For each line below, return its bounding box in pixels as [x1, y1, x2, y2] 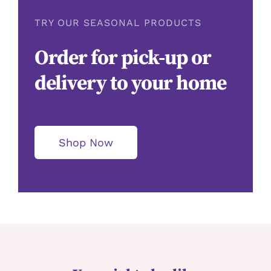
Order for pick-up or [34, 45, 212, 71]
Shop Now [59, 135, 114, 149]
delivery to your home [34, 71, 227, 97]
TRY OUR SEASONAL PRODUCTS [34, 17, 202, 29]
